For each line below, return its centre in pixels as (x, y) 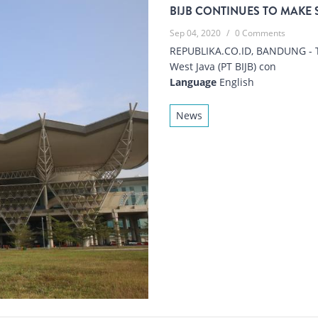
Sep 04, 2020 (195, 33)
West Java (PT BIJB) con (223, 67)
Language (193, 82)
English (235, 82)
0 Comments (260, 33)
